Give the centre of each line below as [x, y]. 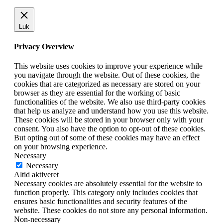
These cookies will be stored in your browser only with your [109, 120]
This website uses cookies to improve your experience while [108, 66]
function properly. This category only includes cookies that [106, 193]
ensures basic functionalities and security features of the [101, 202]
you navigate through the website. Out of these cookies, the [107, 75]
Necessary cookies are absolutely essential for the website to [108, 184]
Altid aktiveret [36, 175]
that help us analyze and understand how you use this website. [111, 111]
